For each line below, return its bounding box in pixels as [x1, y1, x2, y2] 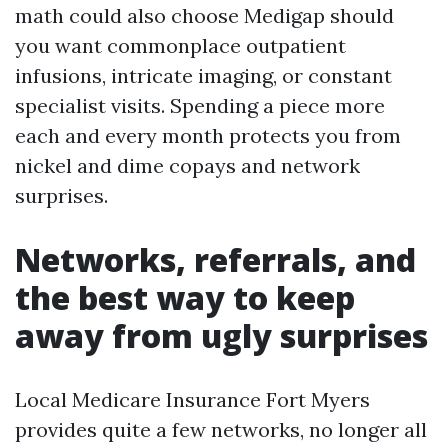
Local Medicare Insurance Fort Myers [15, 387, 370, 412]
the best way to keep [15, 276, 355, 319]
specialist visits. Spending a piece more [15, 93, 385, 118]
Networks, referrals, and [15, 238, 416, 281]
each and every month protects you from [15, 123, 401, 148]
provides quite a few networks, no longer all [15, 417, 427, 442]
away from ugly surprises [15, 314, 428, 357]
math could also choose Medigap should [15, 3, 394, 28]
